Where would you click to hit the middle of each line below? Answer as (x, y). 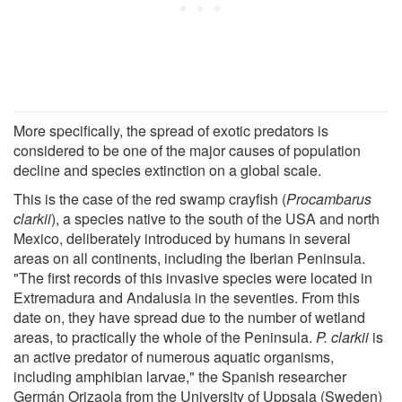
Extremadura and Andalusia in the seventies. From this (187, 297)
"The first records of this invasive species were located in (193, 277)
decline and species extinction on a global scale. (167, 170)
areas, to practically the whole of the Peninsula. (165, 336)
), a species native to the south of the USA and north (215, 218)
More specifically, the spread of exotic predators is (171, 130)
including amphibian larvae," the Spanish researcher (180, 376)
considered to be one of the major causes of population (187, 150)
